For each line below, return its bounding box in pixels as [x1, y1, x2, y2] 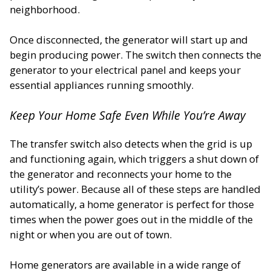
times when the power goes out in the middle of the [10, 212, 253, 227]
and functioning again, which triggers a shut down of [10, 152, 259, 166]
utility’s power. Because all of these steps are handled [10, 182, 261, 197]
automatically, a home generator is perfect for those [10, 197, 254, 212]
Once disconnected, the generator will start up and [10, 32, 248, 47]
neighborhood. [10, 2, 80, 16]
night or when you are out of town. [10, 227, 172, 242]
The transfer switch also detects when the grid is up [10, 137, 252, 151]
